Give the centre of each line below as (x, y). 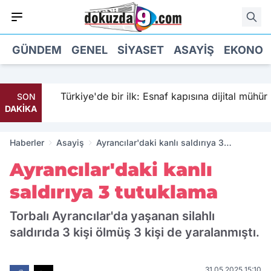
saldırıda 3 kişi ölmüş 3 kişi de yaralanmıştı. (135, 232)
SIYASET (141, 50)
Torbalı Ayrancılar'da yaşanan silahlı (112, 216)
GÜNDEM (37, 50)
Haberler (27, 142)
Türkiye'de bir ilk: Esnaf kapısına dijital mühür (158, 96)
